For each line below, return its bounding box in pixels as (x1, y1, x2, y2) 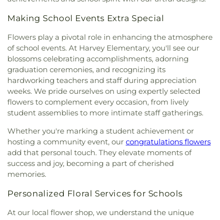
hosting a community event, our (7, 137, 126, 146)
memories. (7, 169, 46, 179)
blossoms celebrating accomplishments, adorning (7, 54, 189, 63)
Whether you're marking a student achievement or (7, 126, 194, 136)
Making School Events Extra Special (7, 13, 165, 23)
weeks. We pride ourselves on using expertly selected (7, 86, 200, 96)
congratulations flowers (126, 137, 211, 146)
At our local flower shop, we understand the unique (7, 207, 194, 217)
